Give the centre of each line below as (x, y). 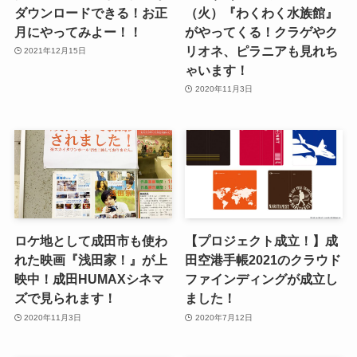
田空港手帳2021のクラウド (263, 260)
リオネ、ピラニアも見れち (262, 51)
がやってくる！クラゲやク (262, 31)
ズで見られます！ (65, 298)
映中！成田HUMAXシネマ (89, 279)
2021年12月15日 (55, 51)
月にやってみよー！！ (78, 31)
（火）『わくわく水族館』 (262, 12)
